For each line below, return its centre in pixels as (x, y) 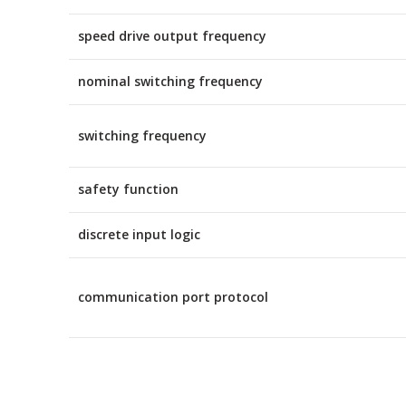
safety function (128, 188)
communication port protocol (173, 296)
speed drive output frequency (172, 35)
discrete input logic (139, 234)
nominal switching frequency (170, 81)
